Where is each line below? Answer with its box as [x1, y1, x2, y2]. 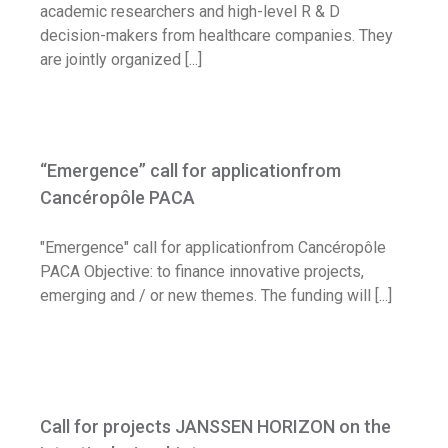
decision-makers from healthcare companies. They [40, 26, 393, 46]
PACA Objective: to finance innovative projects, [40, 262, 364, 282]
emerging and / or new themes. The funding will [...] [40, 286, 392, 306]
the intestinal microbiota [135, 407, 313, 427]
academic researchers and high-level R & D [40, 2, 340, 22]
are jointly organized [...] [40, 50, 202, 70]
